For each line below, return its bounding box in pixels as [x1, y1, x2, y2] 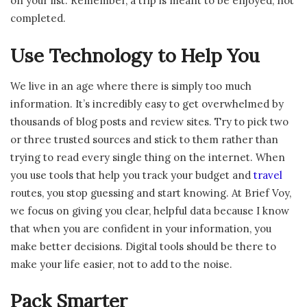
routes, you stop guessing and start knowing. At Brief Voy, [10, 186, 291, 199]
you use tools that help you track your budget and [10, 168, 254, 182]
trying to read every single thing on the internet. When [10, 150, 285, 164]
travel [254, 168, 282, 182]
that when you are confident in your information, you [10, 221, 271, 235]
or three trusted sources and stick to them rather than [10, 132, 278, 146]
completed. [10, 12, 66, 25]
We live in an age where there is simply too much [10, 79, 251, 93]
